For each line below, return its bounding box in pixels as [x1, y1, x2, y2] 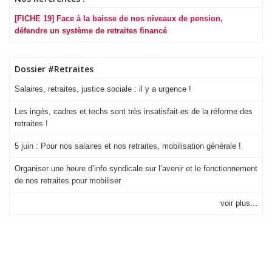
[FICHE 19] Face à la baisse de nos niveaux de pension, [15, 13, 223, 23]
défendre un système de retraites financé [15, 25, 167, 35]
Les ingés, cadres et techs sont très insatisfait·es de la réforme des [15, 106, 253, 116]
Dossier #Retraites [15, 63, 93, 75]
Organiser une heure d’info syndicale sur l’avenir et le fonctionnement [15, 163, 257, 173]
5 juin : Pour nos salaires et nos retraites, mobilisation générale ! [15, 141, 241, 151]
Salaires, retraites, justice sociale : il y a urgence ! [15, 84, 191, 93]
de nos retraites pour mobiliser [15, 175, 121, 185]
